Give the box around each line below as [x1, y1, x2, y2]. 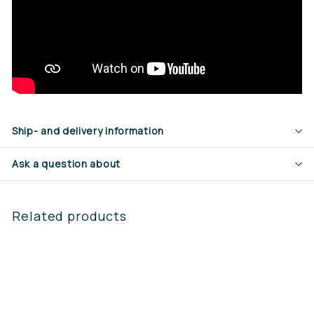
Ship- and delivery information [12, 123, 164, 137]
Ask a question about [12, 156, 121, 170]
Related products [12, 207, 127, 224]
